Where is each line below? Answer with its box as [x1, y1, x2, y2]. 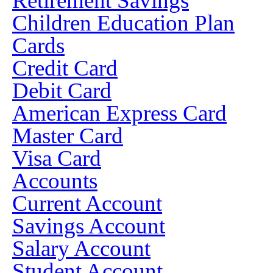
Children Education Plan [12, 10, 235, 35]
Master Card [12, 123, 123, 148]
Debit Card [12, 78, 112, 103]
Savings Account [12, 213, 165, 238]
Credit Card [12, 55, 118, 80]
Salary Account [12, 236, 151, 261]
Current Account [12, 191, 162, 216]
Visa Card [12, 146, 101, 171]
